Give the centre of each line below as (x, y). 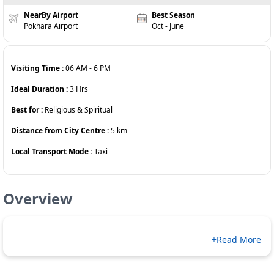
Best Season (174, 15)
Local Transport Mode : (53, 151)
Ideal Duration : (40, 89)
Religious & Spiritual (79, 110)
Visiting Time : (38, 68)
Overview (38, 198)
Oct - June (168, 26)
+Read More (236, 239)
